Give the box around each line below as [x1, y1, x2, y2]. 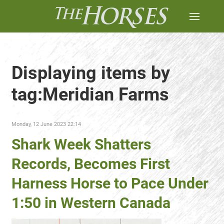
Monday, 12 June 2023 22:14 [11, 121, 81, 127]
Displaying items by [11, 62, 170, 83]
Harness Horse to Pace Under [11, 174, 208, 192]
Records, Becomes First [11, 155, 170, 172]
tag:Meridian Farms [11, 84, 169, 105]
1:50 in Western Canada [11, 194, 170, 211]
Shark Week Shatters [11, 135, 151, 153]
